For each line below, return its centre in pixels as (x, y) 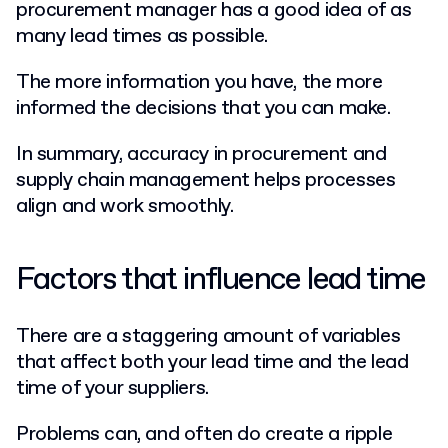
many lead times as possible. (142, 37)
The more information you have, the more (199, 83)
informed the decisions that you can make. (206, 109)
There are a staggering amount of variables (208, 337)
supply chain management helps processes (206, 181)
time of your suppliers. (115, 389)
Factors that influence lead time (221, 280)
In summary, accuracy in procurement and (201, 155)
